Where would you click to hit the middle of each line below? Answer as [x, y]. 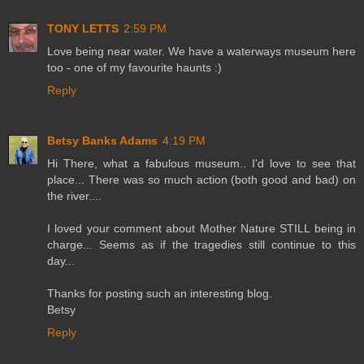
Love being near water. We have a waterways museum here [201, 52]
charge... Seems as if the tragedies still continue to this [201, 245]
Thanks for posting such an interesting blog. [160, 294]
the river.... [74, 196]
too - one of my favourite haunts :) [134, 68]
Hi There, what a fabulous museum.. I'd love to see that [201, 164]
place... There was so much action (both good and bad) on [201, 180]
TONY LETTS [83, 29]
